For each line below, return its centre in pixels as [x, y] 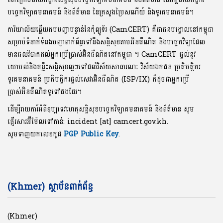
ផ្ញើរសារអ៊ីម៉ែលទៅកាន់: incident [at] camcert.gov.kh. [88, 122]
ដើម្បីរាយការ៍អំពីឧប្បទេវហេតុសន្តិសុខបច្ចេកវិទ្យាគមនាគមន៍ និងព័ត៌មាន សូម [101, 110]
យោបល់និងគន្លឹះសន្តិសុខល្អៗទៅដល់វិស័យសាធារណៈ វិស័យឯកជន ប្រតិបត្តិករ [104, 67]
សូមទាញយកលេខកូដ [36, 134]
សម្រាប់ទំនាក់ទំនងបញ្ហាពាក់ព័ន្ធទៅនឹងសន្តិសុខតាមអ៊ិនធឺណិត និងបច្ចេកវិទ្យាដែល [106, 42]
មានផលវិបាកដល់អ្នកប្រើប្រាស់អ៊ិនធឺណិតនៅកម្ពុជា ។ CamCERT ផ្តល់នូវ [102, 55]
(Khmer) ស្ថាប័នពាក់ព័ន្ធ [50, 187]
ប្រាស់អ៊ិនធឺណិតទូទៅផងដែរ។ [45, 92]
